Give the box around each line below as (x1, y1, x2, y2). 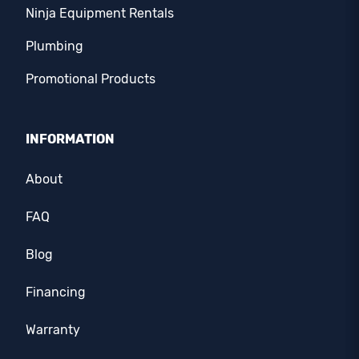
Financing (26, 284, 86, 301)
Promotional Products (26, 71, 155, 87)
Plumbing (26, 38, 83, 54)
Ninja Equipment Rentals (26, 6, 174, 22)
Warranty (26, 322, 80, 338)
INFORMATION (26, 131, 115, 147)
